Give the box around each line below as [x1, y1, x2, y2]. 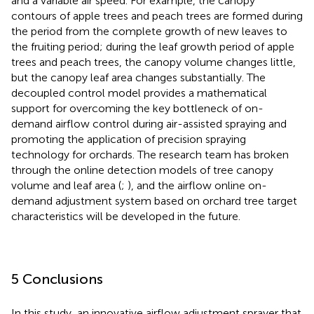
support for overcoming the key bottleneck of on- [11, 101, 264, 115]
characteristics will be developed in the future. [11, 209, 240, 223]
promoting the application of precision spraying [11, 132, 246, 146]
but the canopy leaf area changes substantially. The [11, 70, 266, 84]
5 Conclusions [11, 270, 103, 287]
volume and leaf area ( [11, 178, 121, 192]
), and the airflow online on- [128, 178, 267, 192]
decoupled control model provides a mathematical [11, 86, 267, 100]
